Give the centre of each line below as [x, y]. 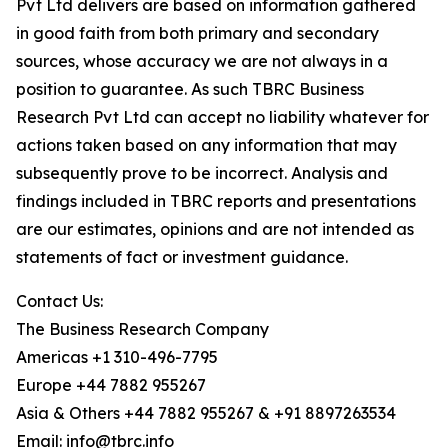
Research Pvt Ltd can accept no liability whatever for [222, 117]
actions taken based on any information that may [206, 145]
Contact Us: [59, 301]
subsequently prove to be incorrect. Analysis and [202, 173]
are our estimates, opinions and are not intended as [215, 229]
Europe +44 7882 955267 [111, 385]
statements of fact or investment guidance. [182, 257]
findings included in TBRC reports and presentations [216, 201]
